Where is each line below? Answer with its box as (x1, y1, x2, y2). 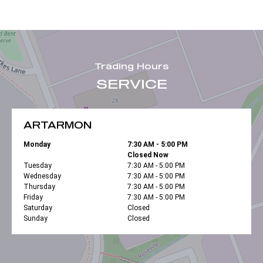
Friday (23, 193, 43, 201)
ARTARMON (23, 119, 92, 130)
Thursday (23, 182, 55, 191)
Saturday (23, 203, 52, 212)
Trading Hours (95, 60, 168, 71)
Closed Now (127, 150, 168, 159)
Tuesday (23, 161, 52, 170)
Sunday (23, 214, 48, 222)
